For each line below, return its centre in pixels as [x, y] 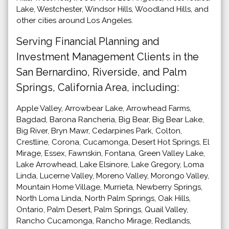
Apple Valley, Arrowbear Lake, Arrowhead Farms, [104, 108]
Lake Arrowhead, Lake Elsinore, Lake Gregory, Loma [110, 164]
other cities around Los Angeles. [75, 20]
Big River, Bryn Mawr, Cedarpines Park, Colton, [99, 131]
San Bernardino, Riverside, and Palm [101, 72]
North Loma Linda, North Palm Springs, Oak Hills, [104, 198]
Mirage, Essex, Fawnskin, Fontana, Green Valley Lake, [111, 153]
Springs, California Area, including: [98, 87]
